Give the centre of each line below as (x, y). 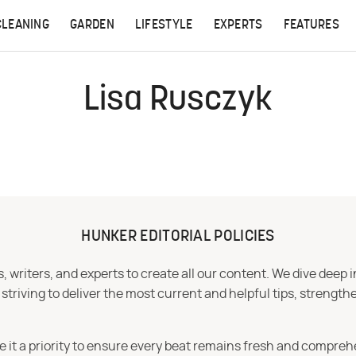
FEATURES (311, 25)
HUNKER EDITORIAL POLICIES (178, 237)
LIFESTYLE (164, 25)
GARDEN (92, 25)
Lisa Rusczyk (178, 101)
